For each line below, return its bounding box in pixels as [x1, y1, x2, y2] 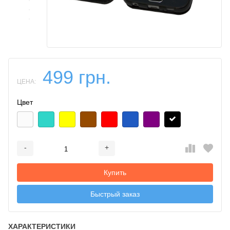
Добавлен [99, 148, 131, 157]
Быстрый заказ [90, 189, 140, 198]
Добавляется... [90, 148, 140, 157]
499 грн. [43, 66, 111, 88]
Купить [104, 168, 126, 177]
